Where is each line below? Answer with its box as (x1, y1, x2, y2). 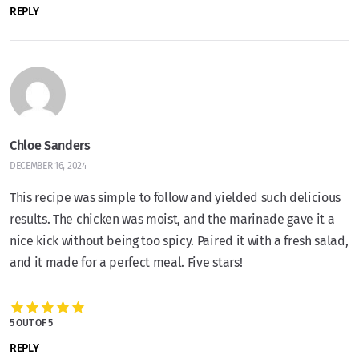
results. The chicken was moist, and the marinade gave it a (10, 212, 335, 228)
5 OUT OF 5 (10, 317, 53, 329)
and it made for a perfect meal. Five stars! (10, 255, 243, 271)
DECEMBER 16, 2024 (10, 160, 87, 172)
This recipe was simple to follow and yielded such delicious (10, 190, 341, 206)
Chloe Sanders (10, 138, 91, 154)
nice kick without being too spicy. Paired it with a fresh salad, (10, 233, 349, 249)
